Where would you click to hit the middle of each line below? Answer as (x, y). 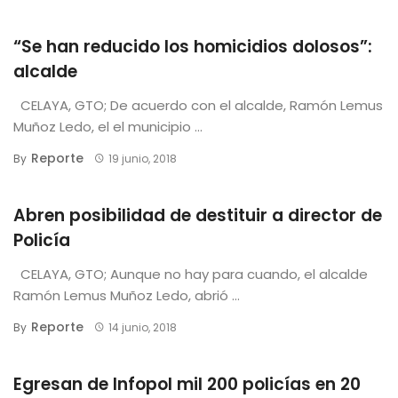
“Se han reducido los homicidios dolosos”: (193, 46)
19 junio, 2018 (142, 158)
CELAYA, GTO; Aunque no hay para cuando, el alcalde (191, 274)
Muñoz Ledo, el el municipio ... (108, 126)
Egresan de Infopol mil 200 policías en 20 (187, 384)
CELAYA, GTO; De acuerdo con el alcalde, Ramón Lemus (198, 105)
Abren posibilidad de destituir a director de (198, 215)
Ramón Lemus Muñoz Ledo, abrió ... (127, 295)
